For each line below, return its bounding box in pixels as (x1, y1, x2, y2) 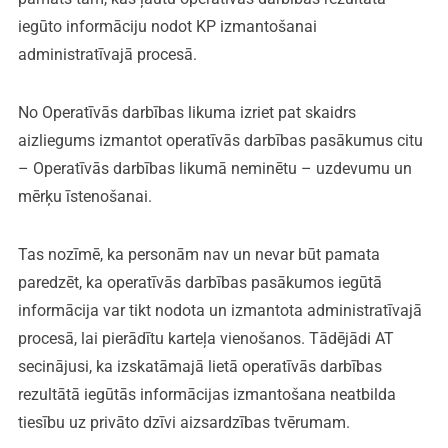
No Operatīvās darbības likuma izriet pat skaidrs (17, 102, 356, 122)
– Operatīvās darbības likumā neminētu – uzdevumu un (17, 158, 412, 178)
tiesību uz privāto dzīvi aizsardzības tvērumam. (17, 412, 350, 432)
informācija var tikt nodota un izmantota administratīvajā (17, 300, 422, 320)
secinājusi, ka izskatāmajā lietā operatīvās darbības (17, 356, 382, 376)
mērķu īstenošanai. (17, 186, 152, 206)
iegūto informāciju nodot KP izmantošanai (17, 16, 317, 36)
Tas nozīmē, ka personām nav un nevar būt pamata (17, 244, 380, 264)
